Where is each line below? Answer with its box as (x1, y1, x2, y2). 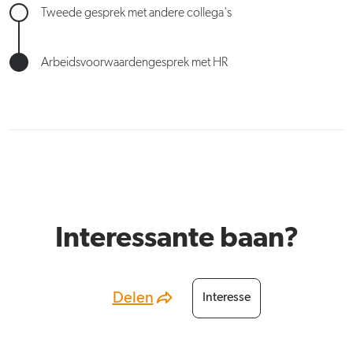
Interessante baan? (54, 224, 299, 253)
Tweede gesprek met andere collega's (41, 6, 232, 20)
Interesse (202, 292, 251, 305)
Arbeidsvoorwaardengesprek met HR (41, 56, 228, 69)
